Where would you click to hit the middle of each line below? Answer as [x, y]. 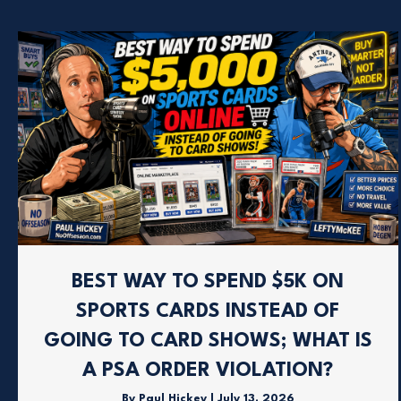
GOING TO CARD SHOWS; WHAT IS [208, 341]
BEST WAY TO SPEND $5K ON [208, 282]
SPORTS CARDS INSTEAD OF [208, 312]
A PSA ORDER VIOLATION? [208, 371]
